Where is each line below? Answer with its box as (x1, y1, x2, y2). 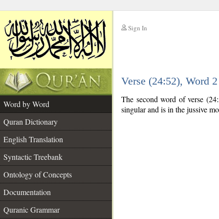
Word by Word (3, 99, 49, 109)
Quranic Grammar (3, 204, 60, 215)
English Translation (3, 134, 63, 144)
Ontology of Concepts (3, 169, 72, 179)
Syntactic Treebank (3, 152, 63, 162)
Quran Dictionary (3, 116, 58, 127)
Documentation (3, 187, 51, 197)
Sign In (128, 23, 147, 32)
